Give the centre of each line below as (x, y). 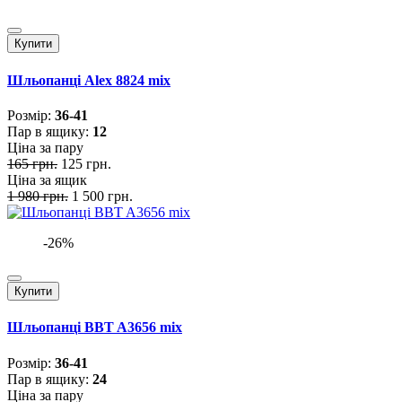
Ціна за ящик (47, 179)
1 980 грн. (38, 196)
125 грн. (86, 163)
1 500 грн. (102, 196)
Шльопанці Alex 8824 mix (89, 80)
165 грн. (32, 163)
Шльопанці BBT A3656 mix (95, 328)
